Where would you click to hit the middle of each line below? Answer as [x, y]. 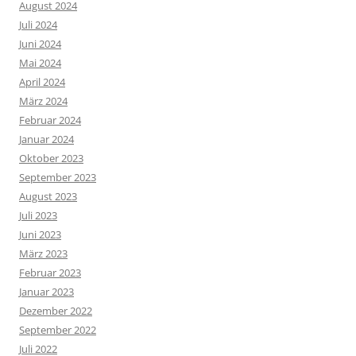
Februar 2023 [50, 272]
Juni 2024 [40, 43]
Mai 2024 [40, 62]
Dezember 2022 [56, 310]
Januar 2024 [46, 139]
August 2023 [48, 196]
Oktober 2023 [51, 158]
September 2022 [58, 329]
